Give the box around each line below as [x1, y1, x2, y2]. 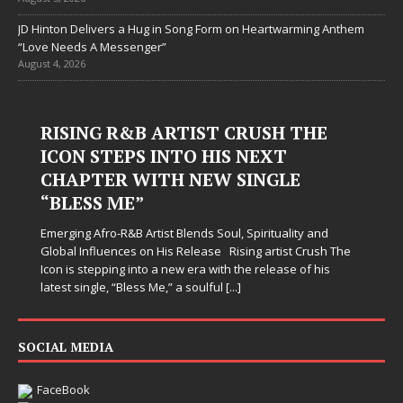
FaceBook [37, 381, 90, 398]
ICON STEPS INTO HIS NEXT [40, 144, 287, 168]
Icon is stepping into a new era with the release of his [40, 261, 330, 277]
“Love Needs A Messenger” [18, 39, 166, 55]
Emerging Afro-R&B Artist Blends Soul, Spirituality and [40, 225, 328, 241]
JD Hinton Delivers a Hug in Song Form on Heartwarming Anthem [18, 21, 364, 37]
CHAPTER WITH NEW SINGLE [40, 167, 300, 192]
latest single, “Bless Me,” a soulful [40, 279, 226, 295]
